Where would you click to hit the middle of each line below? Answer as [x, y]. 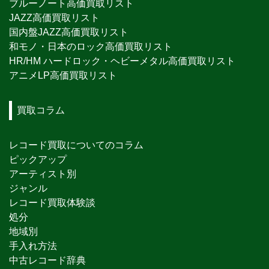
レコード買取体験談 [52, 203]
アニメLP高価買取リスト [63, 76]
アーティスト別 [43, 174]
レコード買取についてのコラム [76, 145]
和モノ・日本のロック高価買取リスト [91, 47]
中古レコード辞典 [47, 261]
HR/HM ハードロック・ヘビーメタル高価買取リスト [122, 61]
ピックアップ [38, 160]
